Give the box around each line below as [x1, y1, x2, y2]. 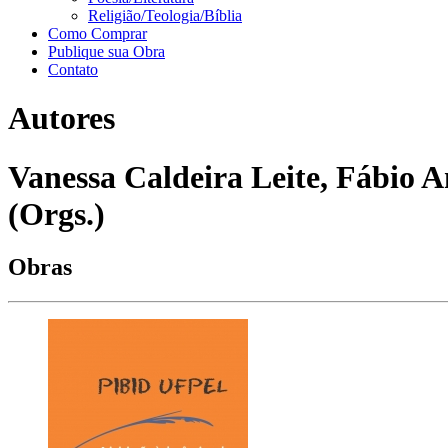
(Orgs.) [8, 195, 105, 232]
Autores [8, 100, 115, 137]
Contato [48, 61, 98, 78]
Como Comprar [48, 25, 147, 42]
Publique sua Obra [48, 43, 165, 60]
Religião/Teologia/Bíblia [88, 7, 242, 24]
